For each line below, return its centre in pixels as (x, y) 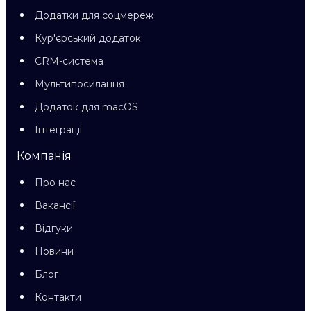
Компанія (44, 156)
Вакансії (55, 205)
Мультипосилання (79, 84)
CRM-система (69, 61)
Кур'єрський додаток (88, 38)
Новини (54, 251)
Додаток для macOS (86, 107)
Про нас (55, 183)
